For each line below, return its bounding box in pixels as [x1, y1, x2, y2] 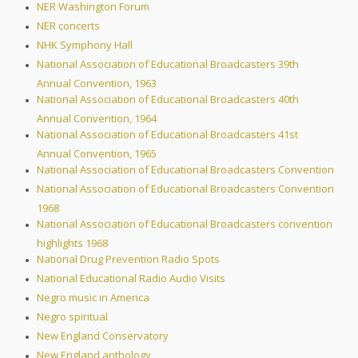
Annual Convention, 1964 [37, 111, 157, 125]
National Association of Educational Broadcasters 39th [37, 57, 299, 72]
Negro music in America [37, 290, 149, 305]
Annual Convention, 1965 [37, 146, 157, 161]
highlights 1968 [37, 236, 108, 250]
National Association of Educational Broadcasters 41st [37, 127, 298, 142]
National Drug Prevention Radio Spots [37, 252, 220, 267]
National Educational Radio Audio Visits [37, 271, 225, 286]
